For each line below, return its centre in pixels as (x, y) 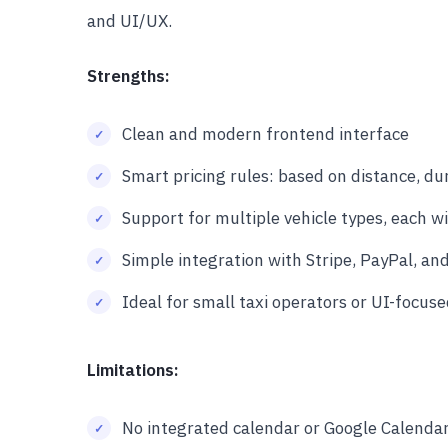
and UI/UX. (129, 21)
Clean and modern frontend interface (265, 134)
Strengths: (128, 76)
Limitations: (133, 370)
